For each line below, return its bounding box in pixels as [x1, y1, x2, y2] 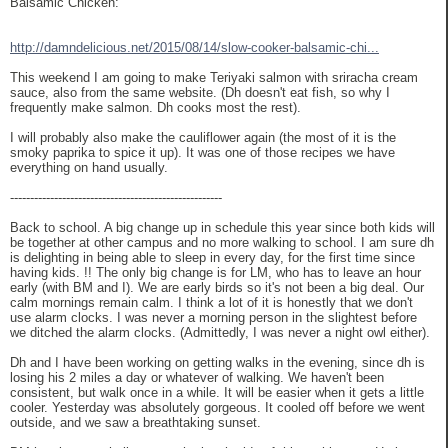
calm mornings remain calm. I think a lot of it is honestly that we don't [10, 295, 413, 311]
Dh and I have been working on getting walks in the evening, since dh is [10, 355, 425, 371]
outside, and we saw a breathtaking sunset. [10, 415, 261, 431]
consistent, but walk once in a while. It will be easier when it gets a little [10, 385, 424, 401]
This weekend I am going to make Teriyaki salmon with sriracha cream [10, 70, 418, 86]
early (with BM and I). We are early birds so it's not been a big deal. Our [10, 280, 424, 296]
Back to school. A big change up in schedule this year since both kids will [10, 220, 435, 236]
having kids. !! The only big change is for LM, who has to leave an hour [10, 265, 421, 281]
